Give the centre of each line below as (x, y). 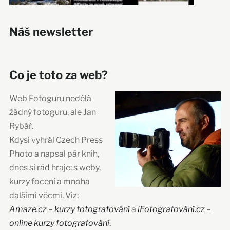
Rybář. (21, 126)
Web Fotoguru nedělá (50, 98)
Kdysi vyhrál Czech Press (56, 140)
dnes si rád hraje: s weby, (55, 167)
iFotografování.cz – (174, 209)
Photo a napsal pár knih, (54, 154)
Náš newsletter (51, 32)
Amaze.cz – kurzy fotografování (70, 209)
